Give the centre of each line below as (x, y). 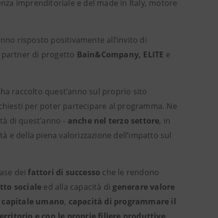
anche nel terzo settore (113, 121)
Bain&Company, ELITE (121, 54)
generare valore (144, 187)
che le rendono (131, 172)
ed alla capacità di (77, 187)
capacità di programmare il (122, 201)
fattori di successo (64, 172)
